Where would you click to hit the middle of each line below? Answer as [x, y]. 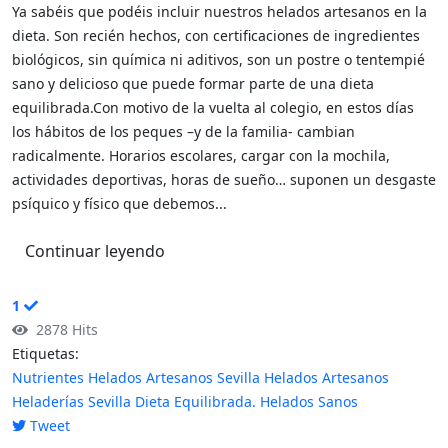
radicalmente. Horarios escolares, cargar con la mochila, [201, 155]
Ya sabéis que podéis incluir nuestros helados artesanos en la [219, 11]
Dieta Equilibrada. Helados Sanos [246, 401]
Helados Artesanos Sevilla [174, 377]
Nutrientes [48, 377]
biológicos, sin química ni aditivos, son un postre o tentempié [218, 59]
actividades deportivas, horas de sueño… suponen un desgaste [224, 179]
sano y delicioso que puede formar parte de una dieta [193, 83]
